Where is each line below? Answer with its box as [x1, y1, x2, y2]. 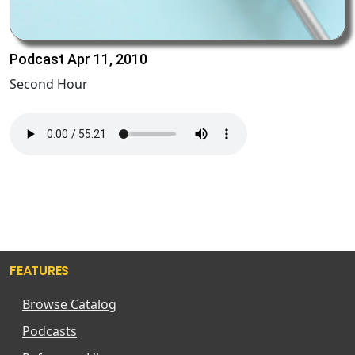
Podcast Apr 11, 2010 [10, 51, 147, 68]
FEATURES [10, 261, 69, 281]
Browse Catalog [22, 296, 116, 314]
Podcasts [22, 323, 77, 341]
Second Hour [10, 75, 88, 94]
